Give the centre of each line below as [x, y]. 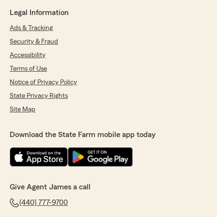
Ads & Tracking [31, 28]
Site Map [23, 110]
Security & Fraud [34, 42]
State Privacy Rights [39, 96]
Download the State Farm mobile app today [83, 135]
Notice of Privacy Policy [43, 83]
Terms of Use [28, 69]
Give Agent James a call [50, 187]
